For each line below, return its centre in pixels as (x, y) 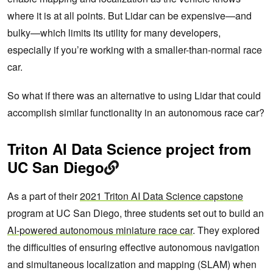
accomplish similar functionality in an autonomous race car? (136, 113)
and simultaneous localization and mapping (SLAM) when (132, 264)
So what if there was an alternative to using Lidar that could (134, 96)
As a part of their (44, 196)
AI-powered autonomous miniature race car (100, 230)
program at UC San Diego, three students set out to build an (136, 213)
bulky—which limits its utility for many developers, (114, 33)
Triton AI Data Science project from (129, 149)
